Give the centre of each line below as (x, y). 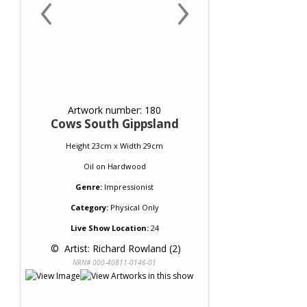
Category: (89, 207)
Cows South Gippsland (114, 124)
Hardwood (126, 166)
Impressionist (129, 187)
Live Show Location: (109, 228)
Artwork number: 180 (114, 110)
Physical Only (133, 207)
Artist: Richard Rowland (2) (121, 248)
